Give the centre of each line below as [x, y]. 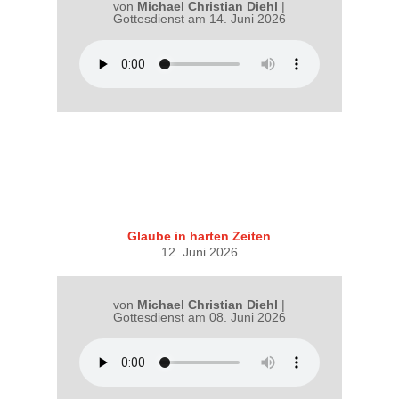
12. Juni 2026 [199, 252]
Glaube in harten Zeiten [199, 236]
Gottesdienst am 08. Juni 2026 [199, 318]
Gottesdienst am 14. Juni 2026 [199, 19]
